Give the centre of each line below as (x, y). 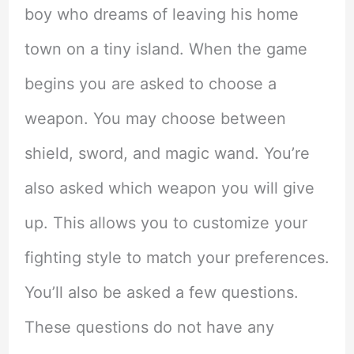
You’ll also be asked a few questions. (161, 293)
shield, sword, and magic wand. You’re (167, 154)
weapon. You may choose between (155, 119)
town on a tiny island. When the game (166, 49)
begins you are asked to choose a (150, 84)
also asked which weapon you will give (169, 188)
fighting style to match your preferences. (177, 258)
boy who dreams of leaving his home (161, 15)
